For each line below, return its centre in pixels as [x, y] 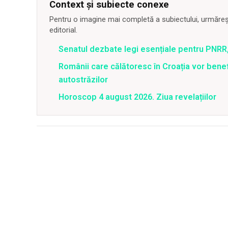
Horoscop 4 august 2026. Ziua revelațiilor [137, 97]
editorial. [63, 30]
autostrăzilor [83, 80]
